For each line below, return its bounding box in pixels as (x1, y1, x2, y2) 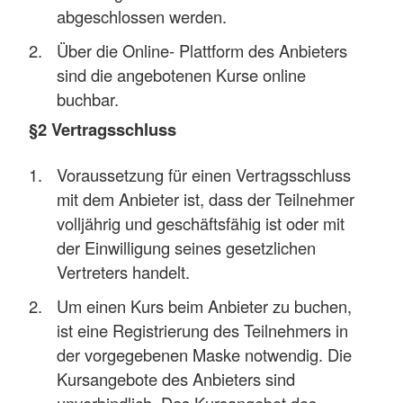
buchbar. (57, 87, 120, 112)
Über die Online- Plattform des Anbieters (57, 39, 348, 63)
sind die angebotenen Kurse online (57, 63, 307, 87)
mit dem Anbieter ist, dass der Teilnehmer (57, 186, 355, 210)
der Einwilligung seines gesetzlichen (57, 235, 317, 259)
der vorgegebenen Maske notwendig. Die (57, 342, 353, 366)
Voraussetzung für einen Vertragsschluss (57, 162, 352, 186)
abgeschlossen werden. (57, 4, 228, 29)
